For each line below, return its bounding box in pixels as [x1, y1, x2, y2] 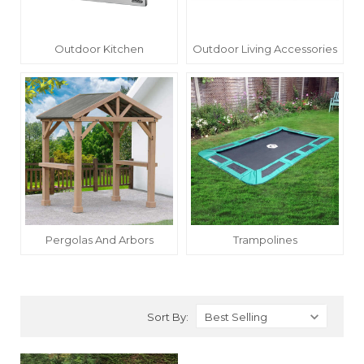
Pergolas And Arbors [45, 233, 154, 247]
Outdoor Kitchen [54, 42, 144, 56]
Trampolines [232, 233, 297, 247]
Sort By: [147, 310, 188, 324]
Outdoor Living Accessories [193, 42, 337, 56]
